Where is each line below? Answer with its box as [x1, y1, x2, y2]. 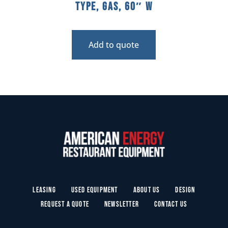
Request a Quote [41, 199, 89, 209]
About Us [133, 185, 160, 195]
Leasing [33, 185, 56, 195]
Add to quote [89, 39, 139, 50]
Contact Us [154, 199, 187, 209]
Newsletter [104, 199, 139, 209]
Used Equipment [71, 185, 118, 195]
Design [175, 185, 195, 195]
